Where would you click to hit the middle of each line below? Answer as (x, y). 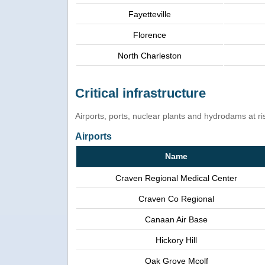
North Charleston (150, 56)
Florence (150, 35)
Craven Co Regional (176, 199)
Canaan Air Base (176, 220)
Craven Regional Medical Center (176, 178)
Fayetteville (150, 14)
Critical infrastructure (140, 93)
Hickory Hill (176, 240)
